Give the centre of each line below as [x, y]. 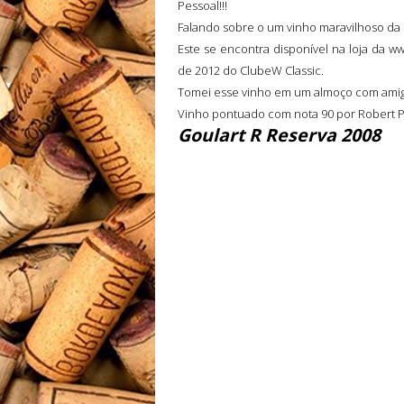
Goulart [213, 135]
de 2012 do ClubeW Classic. [251, 70]
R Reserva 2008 [315, 135]
